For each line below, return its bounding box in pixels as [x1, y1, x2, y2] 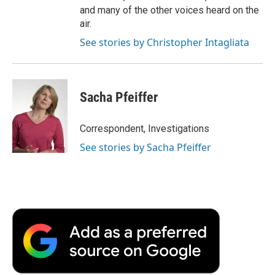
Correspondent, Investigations [80, 122, 209, 134]
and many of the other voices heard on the [80, 4, 259, 16]
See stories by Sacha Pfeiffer [80, 140, 211, 154]
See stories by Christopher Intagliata [80, 35, 249, 49]
